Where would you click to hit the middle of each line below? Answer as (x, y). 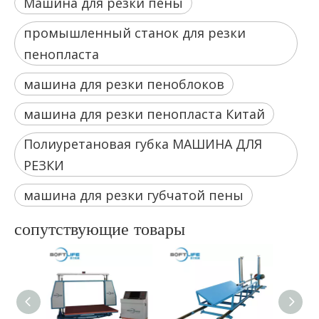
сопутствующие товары (100, 228)
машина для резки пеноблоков (124, 84)
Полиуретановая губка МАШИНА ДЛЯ (143, 143)
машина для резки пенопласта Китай (144, 114)
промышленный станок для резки (135, 32)
